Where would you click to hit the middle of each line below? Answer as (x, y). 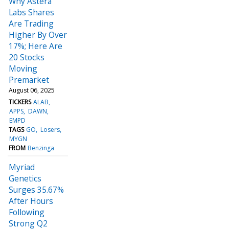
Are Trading (31, 23)
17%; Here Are (36, 46)
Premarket (29, 79)
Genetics (25, 178)
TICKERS (20, 102)
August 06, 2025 (32, 90)
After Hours (31, 201)
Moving (23, 68)
